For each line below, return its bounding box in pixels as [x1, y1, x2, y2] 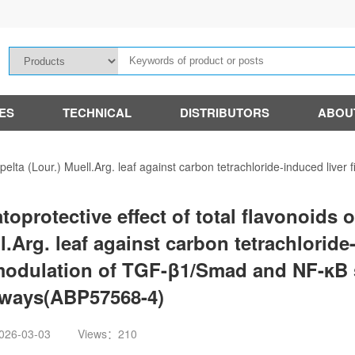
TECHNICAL [63, 104, 132, 121]
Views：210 [78, 326, 138, 342]
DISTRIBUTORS [180, 104, 269, 121]
